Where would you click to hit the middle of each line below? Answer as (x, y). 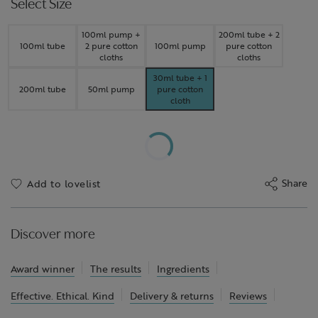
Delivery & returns (172, 296)
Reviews (248, 296)
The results (116, 269)
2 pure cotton (111, 46)
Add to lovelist (64, 183)
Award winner (43, 269)
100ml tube (42, 46)
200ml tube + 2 (249, 34)
